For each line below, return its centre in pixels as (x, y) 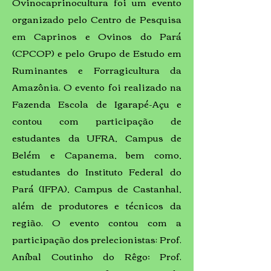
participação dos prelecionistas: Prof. (97, 239)
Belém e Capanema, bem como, (97, 154)
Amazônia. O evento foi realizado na (97, 87)
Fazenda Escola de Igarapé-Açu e (97, 103)
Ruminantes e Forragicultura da (97, 70)
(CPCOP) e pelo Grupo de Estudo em (97, 53)
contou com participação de (97, 120)
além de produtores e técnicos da (97, 205)
